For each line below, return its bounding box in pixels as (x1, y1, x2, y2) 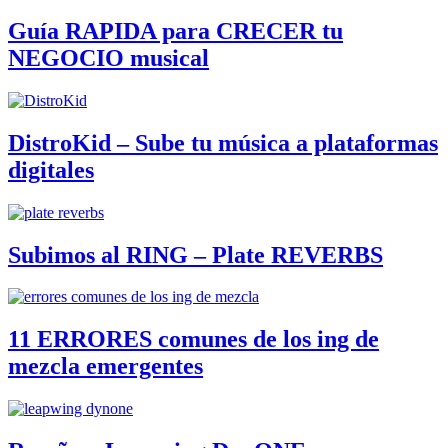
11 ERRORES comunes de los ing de (8, 326, 379, 353)
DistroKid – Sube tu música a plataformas (8, 129, 438, 156)
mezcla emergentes (8, 353, 203, 380)
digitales (8, 156, 94, 183)
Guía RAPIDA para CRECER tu (8, 17, 343, 44)
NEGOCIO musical (8, 44, 209, 71)
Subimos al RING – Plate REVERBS (8, 241, 383, 268)
